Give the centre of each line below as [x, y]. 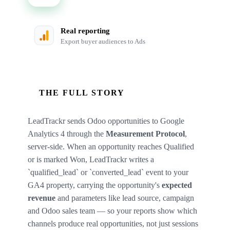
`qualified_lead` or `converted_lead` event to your [108, 172]
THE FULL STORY [82, 92]
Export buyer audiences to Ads [103, 41]
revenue [42, 198]
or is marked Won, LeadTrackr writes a [91, 159]
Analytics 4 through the [67, 133]
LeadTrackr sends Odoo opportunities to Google [106, 121]
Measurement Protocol [145, 133]
